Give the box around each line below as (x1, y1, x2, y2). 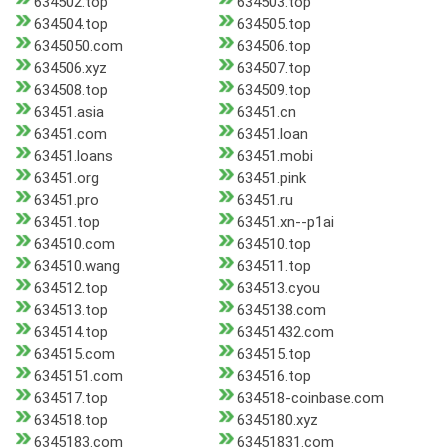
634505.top (236, 15, 311, 34)
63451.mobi (236, 147, 313, 166)
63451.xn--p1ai (236, 213, 334, 232)
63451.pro (34, 191, 99, 210)
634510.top (236, 235, 311, 254)
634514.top (34, 323, 108, 342)
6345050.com (34, 37, 123, 56)
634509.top (236, 81, 311, 100)
